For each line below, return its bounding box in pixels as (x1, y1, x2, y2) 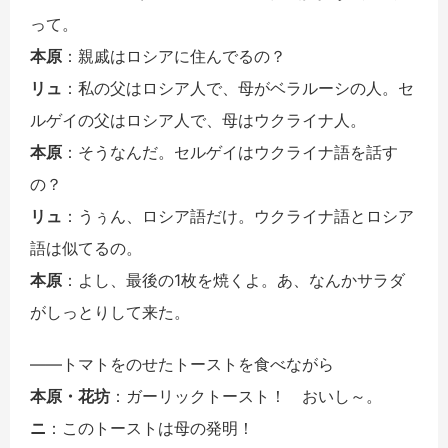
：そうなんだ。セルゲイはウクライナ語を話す (62, 142, 398, 163)
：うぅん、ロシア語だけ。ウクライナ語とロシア (62, 206, 414, 227)
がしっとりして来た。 (30, 302, 190, 323)
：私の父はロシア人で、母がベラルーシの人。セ (62, 78, 414, 99)
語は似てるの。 (30, 238, 142, 259)
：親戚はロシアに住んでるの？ (62, 46, 286, 67)
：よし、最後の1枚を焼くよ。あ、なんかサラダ (62, 270, 405, 291)
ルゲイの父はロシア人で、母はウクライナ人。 (30, 110, 366, 131)
